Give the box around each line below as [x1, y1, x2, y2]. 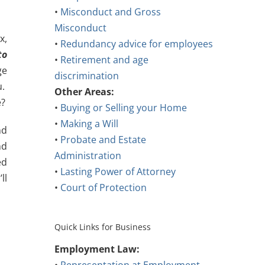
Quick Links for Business [54, 221, 151, 233]
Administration [54, 149, 121, 163]
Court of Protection [60, 181, 147, 195]
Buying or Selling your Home [60, 101, 187, 115]
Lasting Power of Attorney [60, 165, 176, 179]
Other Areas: [54, 85, 114, 99]
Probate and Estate [60, 133, 146, 147]
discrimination [54, 69, 119, 83]
